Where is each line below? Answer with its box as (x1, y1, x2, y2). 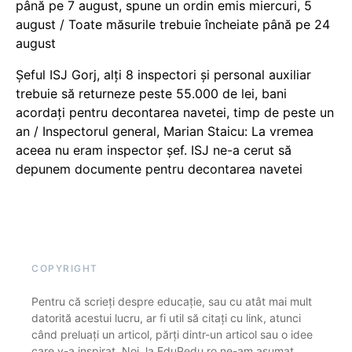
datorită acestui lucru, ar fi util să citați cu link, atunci (31, 311, 301, 325)
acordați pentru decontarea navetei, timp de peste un (16, 104, 334, 121)
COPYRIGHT (31, 262, 98, 275)
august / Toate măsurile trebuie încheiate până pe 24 (16, 16, 330, 33)
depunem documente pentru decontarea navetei (16, 161, 302, 178)
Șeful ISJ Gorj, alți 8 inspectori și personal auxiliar (16, 67, 311, 83)
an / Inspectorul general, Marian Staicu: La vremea (16, 123, 313, 140)
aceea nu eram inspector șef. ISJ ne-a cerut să (16, 142, 291, 159)
